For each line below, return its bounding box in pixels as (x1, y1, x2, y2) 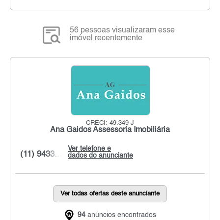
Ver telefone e (68, 145, 111, 152)
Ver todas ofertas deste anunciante (60, 190, 160, 197)
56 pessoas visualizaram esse (70, 26, 175, 34)
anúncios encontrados (85, 211, 156, 219)
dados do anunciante (68, 152, 133, 159)
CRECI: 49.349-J (86, 119, 134, 126)
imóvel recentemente (70, 34, 143, 42)
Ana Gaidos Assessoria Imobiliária (50, 126, 170, 134)
